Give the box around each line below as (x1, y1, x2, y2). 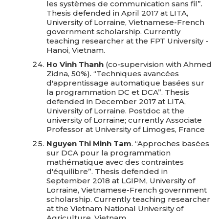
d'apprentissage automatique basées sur (46, 78, 204, 88)
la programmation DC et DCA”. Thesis (46, 88, 189, 97)
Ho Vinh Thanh (46, 60, 104, 69)
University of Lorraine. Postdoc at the (46, 106, 184, 115)
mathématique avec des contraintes (46, 157, 184, 167)
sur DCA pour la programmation (46, 148, 171, 157)
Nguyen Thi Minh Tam (46, 139, 131, 148)
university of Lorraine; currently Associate (46, 115, 202, 125)
